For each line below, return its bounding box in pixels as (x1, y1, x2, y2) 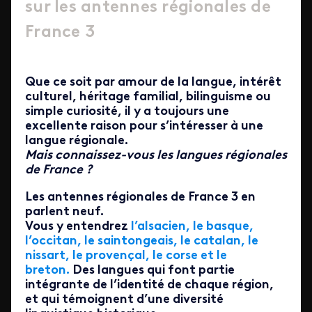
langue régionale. (25, 134, 128, 148)
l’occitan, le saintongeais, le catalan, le (25, 235, 258, 248)
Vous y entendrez (25, 220, 131, 233)
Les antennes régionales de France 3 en (25, 191, 256, 204)
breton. (25, 264, 72, 277)
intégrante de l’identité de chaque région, (25, 279, 274, 292)
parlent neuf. (25, 205, 104, 219)
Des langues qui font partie (72, 264, 235, 277)
